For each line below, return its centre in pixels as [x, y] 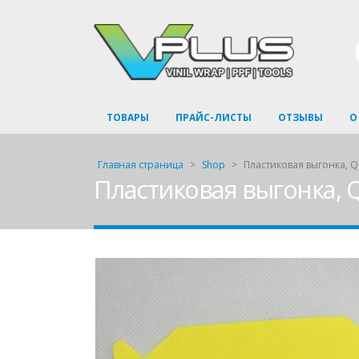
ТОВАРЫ [128, 117]
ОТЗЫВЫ [301, 117]
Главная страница [141, 165]
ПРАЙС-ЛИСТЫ [214, 117]
